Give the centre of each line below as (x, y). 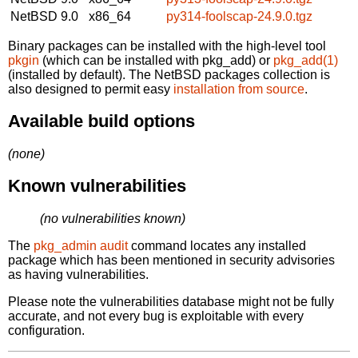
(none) (26, 153)
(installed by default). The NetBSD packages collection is (169, 74)
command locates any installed (217, 245)
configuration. (46, 330)
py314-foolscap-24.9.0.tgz (239, 16)
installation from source (239, 89)
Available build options (101, 121)
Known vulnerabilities (97, 186)
